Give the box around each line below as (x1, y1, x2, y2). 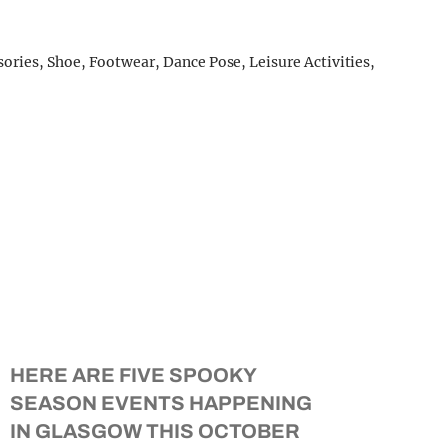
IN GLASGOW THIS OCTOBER (10, 420, 300, 442)
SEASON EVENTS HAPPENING (10, 392, 312, 414)
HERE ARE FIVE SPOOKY (10, 364, 256, 386)
